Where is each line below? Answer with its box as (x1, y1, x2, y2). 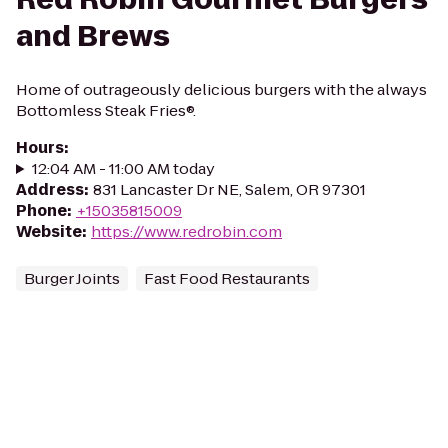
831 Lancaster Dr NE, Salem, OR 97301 (93, 179, 366, 200)
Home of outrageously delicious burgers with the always (16, 79, 427, 100)
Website (16, 221, 82, 242)
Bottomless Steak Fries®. (16, 100, 196, 121)
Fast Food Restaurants (144, 268, 310, 289)
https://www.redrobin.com (91, 221, 282, 242)
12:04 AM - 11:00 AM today (31, 158, 215, 179)
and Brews (16, 17, 170, 56)
